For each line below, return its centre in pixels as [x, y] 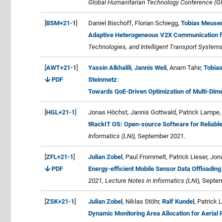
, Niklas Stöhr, [142, 201]
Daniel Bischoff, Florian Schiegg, [135, 23]
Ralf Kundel [178, 201]
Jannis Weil [150, 67]
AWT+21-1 [61, 67]
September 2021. [161, 136]
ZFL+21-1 [60, 157]
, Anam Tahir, [185, 67]
